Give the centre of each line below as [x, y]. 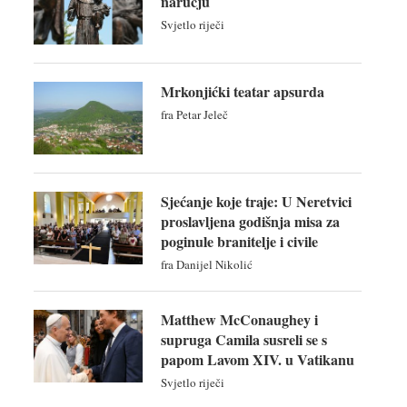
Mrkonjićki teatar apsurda [242, 91]
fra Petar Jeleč [194, 114]
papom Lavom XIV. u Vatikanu [257, 359]
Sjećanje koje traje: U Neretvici [256, 201]
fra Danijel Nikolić [206, 264]
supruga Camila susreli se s [243, 339]
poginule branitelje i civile [239, 241]
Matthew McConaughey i [239, 319]
